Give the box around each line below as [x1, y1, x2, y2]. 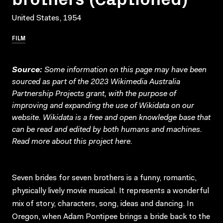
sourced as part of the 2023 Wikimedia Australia [12, 78, 180, 86]
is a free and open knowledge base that [73, 113, 211, 122]
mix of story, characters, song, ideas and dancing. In [12, 200, 194, 208]
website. [12, 113, 43, 122]
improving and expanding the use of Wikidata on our [12, 102, 194, 110]
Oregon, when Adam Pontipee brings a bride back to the [12, 213, 210, 221]
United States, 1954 [12, 14, 81, 22]
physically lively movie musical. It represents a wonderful [12, 187, 209, 195]
